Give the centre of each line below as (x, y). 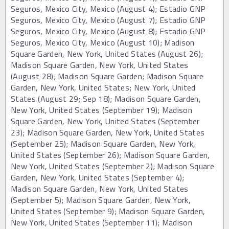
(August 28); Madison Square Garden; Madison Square (107, 76)
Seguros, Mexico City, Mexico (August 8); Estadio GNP (108, 31)
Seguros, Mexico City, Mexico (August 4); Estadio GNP (108, 8)
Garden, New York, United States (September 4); (98, 177)
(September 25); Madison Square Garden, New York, (103, 143)
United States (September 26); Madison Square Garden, (110, 155)
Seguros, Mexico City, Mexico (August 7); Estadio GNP (108, 20)
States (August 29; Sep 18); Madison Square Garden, (106, 98)
